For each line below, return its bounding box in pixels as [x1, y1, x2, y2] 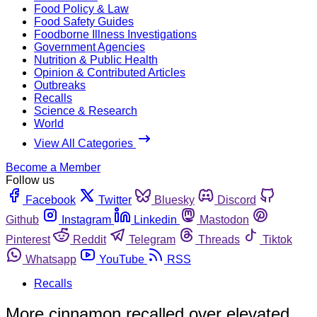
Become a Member [6, 161, 100, 173]
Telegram [129, 233, 175, 246]
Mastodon [200, 213, 249, 226]
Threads [198, 233, 240, 246]
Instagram [62, 213, 111, 226]
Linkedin [134, 213, 177, 226]
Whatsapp [25, 253, 76, 265]
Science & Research [34, 104, 137, 117]
